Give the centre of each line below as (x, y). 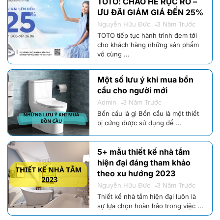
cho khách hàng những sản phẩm (148, 45)
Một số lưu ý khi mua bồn (146, 80)
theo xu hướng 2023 (137, 173)
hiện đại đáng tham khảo (144, 163)
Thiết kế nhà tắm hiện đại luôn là (147, 196)
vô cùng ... (114, 54)
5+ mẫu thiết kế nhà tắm (144, 152)
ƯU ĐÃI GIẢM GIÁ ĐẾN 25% (151, 13)
